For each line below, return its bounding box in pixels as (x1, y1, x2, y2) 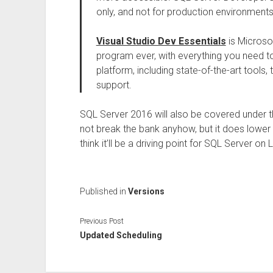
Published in (79, 186, 128, 196)
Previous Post (79, 216, 124, 225)
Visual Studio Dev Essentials (96, 35, 226, 47)
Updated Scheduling (79, 230, 162, 240)
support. (96, 79, 132, 91)
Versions (127, 186, 165, 196)
